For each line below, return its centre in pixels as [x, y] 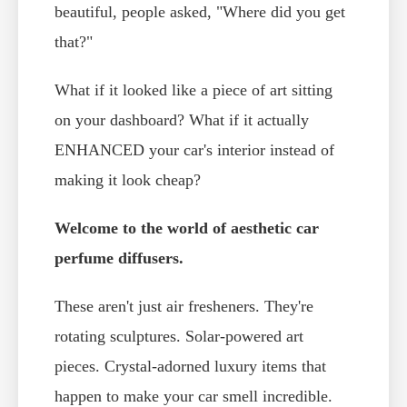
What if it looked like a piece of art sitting [194, 90]
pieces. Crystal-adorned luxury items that [190, 367]
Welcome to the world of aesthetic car [187, 228]
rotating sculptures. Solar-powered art [179, 337]
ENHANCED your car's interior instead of [194, 150]
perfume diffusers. [119, 258]
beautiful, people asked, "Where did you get [200, 12]
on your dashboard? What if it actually [182, 120]
